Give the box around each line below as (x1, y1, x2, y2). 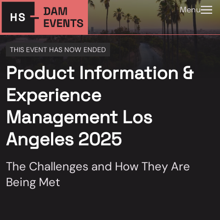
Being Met (6, 174, 60, 190)
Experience (6, 84, 101, 107)
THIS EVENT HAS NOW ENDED (10, 45, 106, 54)
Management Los (6, 106, 152, 129)
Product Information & (6, 62, 193, 84)
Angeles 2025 (6, 128, 122, 151)
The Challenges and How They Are (6, 159, 190, 174)
